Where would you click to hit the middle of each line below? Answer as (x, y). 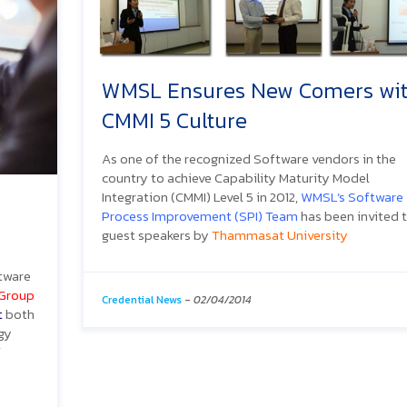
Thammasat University (280, 234)
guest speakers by (157, 234)
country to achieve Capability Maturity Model (236, 177)
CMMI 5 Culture (174, 120)
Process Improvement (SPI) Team (200, 215)
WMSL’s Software (352, 196)
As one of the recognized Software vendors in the (249, 158)
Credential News (142, 299)
